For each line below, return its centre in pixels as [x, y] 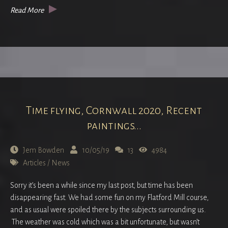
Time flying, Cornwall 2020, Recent [114, 110]
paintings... [114, 125]
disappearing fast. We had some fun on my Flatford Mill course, [109, 198]
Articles [34, 163]
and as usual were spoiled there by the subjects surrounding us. [108, 210]
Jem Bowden [44, 150]
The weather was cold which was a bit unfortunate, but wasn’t [105, 222]
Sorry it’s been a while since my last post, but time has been [102, 186]
